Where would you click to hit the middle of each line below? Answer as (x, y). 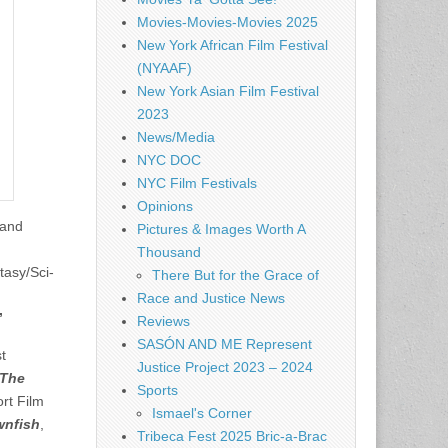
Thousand (169, 252)
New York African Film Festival (232, 45)
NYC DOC (169, 160)
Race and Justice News (211, 298)
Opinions (165, 206)
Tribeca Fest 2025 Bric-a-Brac (232, 436)
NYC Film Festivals (197, 183)
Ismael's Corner (202, 413)
